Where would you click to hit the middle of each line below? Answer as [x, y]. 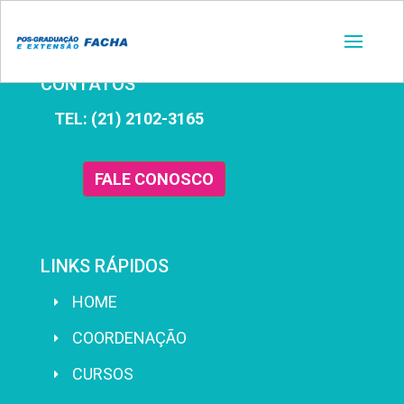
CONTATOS [88, 84]
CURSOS [103, 374]
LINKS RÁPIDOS [105, 266]
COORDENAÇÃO [129, 338]
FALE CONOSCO [154, 179]
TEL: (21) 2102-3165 [129, 119]
